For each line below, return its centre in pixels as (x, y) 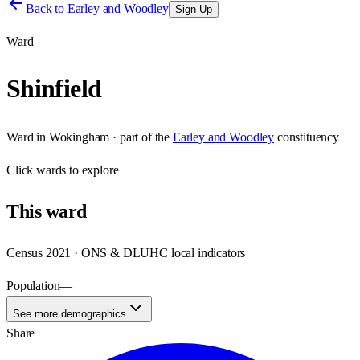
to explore (92, 170)
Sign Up (193, 9)
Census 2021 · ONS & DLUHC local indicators (126, 252)
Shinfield (54, 89)
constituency (308, 137)
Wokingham (79, 137)
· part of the (140, 137)
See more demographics (70, 313)
